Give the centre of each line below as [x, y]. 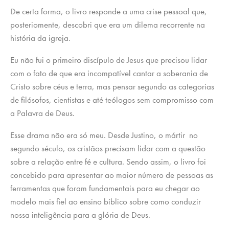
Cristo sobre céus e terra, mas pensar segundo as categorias [112, 87]
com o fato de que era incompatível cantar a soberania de [109, 73]
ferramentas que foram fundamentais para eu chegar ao [105, 188]
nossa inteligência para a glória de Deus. [80, 215]
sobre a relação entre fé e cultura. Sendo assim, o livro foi [108, 162]
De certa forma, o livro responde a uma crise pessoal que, [109, 12]
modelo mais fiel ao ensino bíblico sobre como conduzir [106, 202]
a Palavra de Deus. [42, 113]
